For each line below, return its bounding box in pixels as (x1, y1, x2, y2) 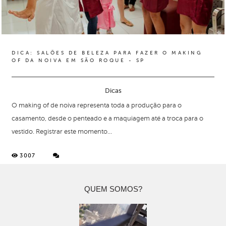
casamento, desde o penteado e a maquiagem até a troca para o (12, 115, 203, 123)
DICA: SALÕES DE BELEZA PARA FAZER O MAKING (12, 50, 202, 56)
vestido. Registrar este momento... (12, 128, 112, 136)
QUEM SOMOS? (84, 185, 142, 194)
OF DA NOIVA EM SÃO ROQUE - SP (12, 58, 145, 64)
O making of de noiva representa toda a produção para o (12, 102, 182, 109)
